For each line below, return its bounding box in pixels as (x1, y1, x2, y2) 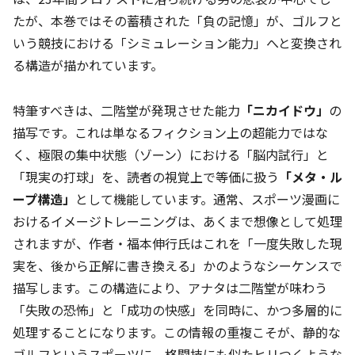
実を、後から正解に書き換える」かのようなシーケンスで (13, 255, 342, 275)
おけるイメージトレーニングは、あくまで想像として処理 (13, 211, 342, 231)
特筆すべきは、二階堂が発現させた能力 (13, 100, 240, 120)
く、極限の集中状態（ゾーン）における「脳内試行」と (13, 144, 329, 164)
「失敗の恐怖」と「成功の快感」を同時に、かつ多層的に (13, 300, 342, 319)
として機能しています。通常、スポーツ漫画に (75, 189, 340, 208)
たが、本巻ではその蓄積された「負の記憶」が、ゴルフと (13, 10, 342, 30)
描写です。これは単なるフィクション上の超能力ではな (13, 122, 328, 142)
